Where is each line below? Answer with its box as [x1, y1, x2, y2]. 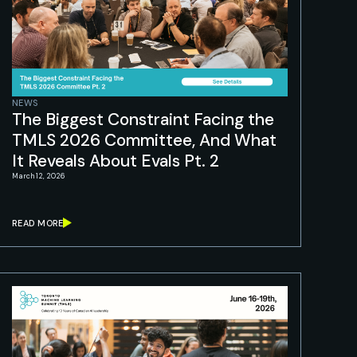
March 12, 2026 [12, 171, 65, 181]
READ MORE [12, 217, 64, 229]
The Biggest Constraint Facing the [12, 108, 274, 131]
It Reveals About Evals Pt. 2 [12, 150, 219, 172]
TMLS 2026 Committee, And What [12, 129, 277, 151]
